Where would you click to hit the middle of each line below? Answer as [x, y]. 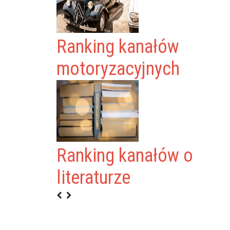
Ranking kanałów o [125, 156]
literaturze [94, 178]
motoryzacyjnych [118, 69]
